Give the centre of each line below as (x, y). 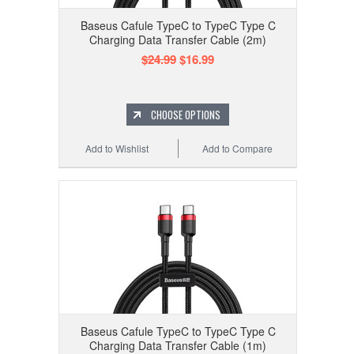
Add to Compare (238, 149)
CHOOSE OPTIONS (186, 115)
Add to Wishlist (117, 149)
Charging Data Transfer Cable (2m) (178, 40)
